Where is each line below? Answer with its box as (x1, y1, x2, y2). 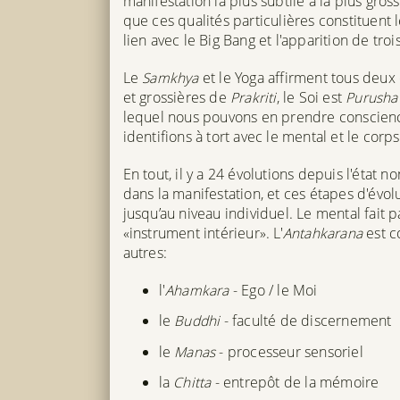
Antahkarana (282, 222, 362, 243)
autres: (122, 242, 167, 262)
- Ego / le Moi (229, 279, 318, 300)
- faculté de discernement (220, 311, 392, 331)
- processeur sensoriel (215, 341, 363, 362)
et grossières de (122, 87, 230, 107)
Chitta (173, 372, 212, 393)
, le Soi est (276, 87, 346, 107)
